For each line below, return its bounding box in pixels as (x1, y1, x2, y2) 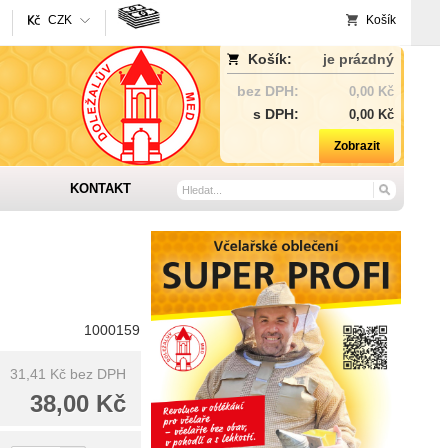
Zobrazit (333, 139, 380, 153)
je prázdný (323, 51, 394, 67)
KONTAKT (69, 181, 131, 196)
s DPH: (253, 106, 299, 122)
